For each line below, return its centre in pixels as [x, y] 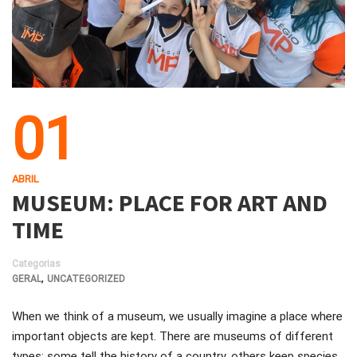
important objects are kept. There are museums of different [173, 336]
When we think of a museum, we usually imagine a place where [177, 316]
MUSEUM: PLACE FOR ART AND [170, 202]
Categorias [36, 263]
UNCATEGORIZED [86, 279]
